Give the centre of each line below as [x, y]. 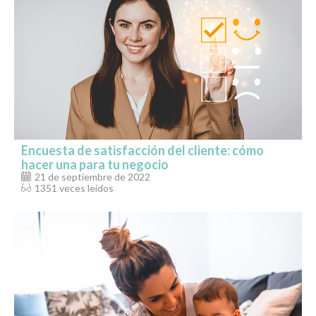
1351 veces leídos [74, 188]
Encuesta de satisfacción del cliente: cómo [142, 151]
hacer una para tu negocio [95, 165]
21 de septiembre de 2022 [92, 177]
